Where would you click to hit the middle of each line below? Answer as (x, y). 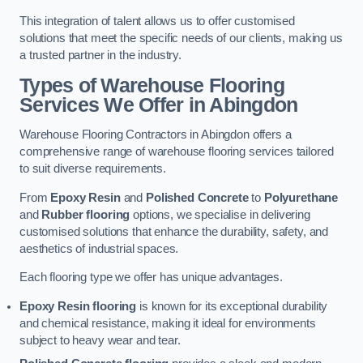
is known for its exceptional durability (232, 306)
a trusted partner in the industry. (101, 55)
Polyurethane (301, 197)
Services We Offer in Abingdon (159, 105)
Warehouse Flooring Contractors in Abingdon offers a (156, 135)
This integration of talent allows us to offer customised (157, 21)
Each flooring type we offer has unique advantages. (151, 278)
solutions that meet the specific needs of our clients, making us (181, 38)
